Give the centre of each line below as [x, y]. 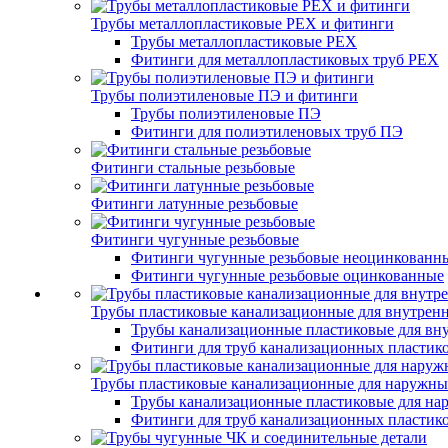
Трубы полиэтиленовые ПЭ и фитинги [224, 95]
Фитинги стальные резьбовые [193, 167]
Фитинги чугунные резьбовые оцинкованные [287, 275]
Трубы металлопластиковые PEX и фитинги [242, 23]
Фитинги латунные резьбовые [194, 203]
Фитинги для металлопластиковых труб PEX [285, 59]
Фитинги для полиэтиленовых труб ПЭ [267, 131]
